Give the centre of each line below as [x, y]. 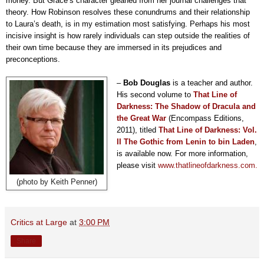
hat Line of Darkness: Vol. [210, 130]
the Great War [141, 118]
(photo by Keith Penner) [57, 182]
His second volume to [155, 94]
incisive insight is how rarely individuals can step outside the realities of [128, 35]
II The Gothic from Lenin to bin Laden [185, 141]
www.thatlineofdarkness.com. [207, 165]
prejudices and [196, 47]
